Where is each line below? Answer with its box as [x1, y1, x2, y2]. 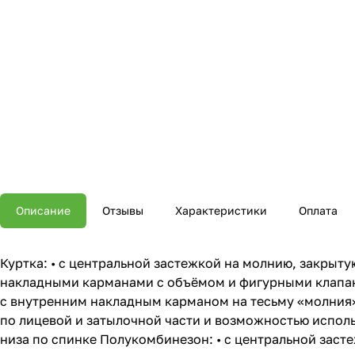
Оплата [299, 204, 338, 218]
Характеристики [175, 204, 267, 218]
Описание [16, 204, 71, 218]
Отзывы [102, 204, 143, 218]
